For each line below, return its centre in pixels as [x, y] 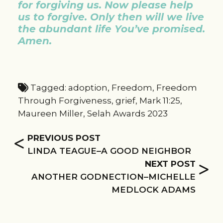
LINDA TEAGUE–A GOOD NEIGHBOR [109, 151]
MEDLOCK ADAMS [154, 189]
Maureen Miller [50, 114]
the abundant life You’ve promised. [111, 29]
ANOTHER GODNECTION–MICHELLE [114, 176]
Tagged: [48, 88]
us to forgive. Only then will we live [111, 17]
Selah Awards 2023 [127, 114]
